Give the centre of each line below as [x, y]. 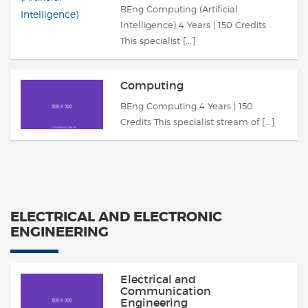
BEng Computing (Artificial [179, 9]
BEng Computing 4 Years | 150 [187, 106]
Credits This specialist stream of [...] [197, 122]
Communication [166, 291]
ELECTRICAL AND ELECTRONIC [116, 217]
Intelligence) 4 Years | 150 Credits [193, 25]
